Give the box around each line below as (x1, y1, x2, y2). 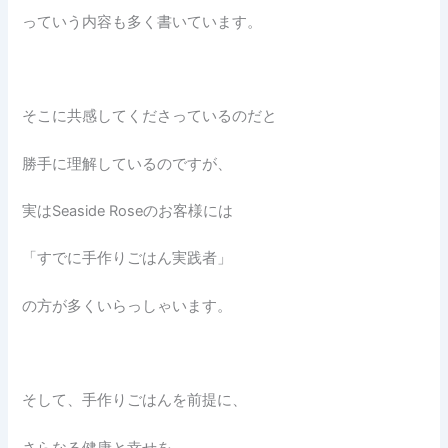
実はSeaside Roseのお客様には (22, 202, 234, 221)
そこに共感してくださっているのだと (22, 107, 278, 126)
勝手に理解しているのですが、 (22, 154, 233, 173)
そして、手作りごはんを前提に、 (22, 391, 248, 410)
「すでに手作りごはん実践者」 (22, 249, 233, 268)
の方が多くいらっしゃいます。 (22, 296, 233, 315)
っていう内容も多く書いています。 (22, 12, 263, 31)
